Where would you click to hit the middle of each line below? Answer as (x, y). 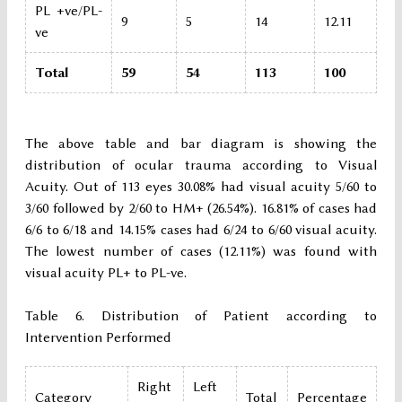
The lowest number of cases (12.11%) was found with (201, 252)
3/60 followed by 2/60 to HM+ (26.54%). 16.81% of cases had (201, 209)
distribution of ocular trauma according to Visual (201, 166)
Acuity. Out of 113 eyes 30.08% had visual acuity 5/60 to (201, 187)
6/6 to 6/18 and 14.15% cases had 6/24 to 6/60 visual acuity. (201, 230)
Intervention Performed (98, 338)
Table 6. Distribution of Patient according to (201, 316)
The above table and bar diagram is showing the (201, 144)
